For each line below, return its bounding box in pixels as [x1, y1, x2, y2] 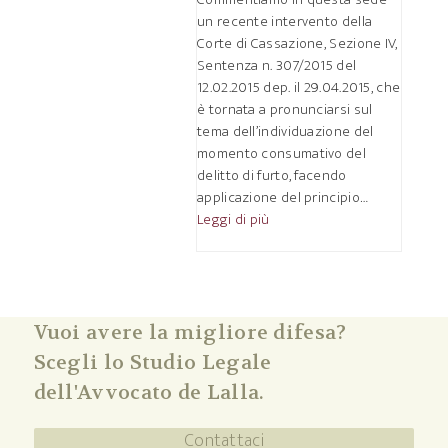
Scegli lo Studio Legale [33, 350, 272, 375]
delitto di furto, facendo [197, 163, 347, 188]
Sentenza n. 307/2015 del [197, 53, 357, 78]
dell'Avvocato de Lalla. [33, 380, 264, 405]
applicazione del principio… [197, 185, 369, 210]
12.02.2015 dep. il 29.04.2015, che [197, 75, 401, 100]
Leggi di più [197, 207, 270, 232]
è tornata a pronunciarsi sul [197, 97, 373, 122]
